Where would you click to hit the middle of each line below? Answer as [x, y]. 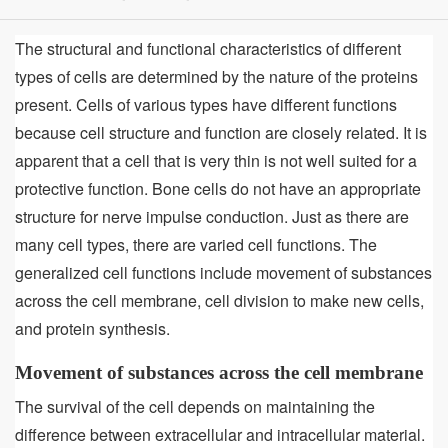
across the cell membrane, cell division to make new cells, [219, 300]
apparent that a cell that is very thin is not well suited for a [216, 160]
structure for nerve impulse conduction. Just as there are [212, 216]
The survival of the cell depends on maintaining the [195, 406]
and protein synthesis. [92, 328]
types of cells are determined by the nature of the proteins [216, 76]
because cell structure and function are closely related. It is [221, 132]
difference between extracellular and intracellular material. [220, 434]
